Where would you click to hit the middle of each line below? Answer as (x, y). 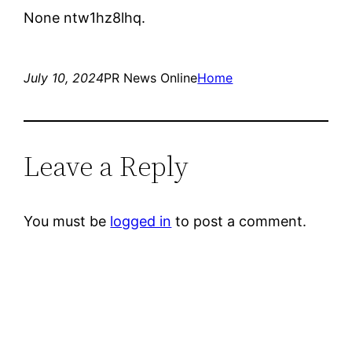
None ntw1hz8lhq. (85, 17)
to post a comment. (239, 221)
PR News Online (151, 77)
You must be (67, 221)
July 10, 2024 (64, 77)
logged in (141, 221)
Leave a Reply (106, 166)
